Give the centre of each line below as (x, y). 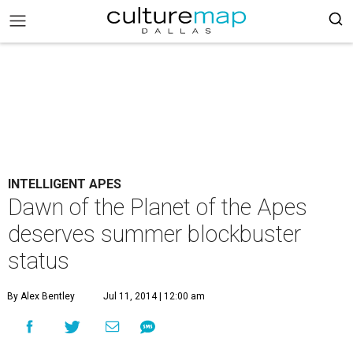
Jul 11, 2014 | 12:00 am (154, 296)
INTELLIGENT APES (65, 184)
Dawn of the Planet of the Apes (158, 207)
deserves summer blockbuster (154, 234)
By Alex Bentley (41, 296)
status (39, 261)
